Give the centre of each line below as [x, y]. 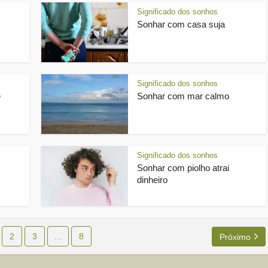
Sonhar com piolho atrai [183, 168]
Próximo [235, 237]
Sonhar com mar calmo [183, 96]
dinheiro [152, 180]
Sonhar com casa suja [181, 24]
